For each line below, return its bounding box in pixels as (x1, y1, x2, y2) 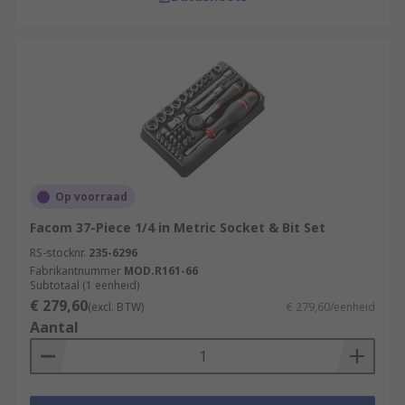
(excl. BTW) (88, 299, 144, 315)
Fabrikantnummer (30, 263, 121, 278)
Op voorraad (55, 189, 127, 204)
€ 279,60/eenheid (287, 299, 375, 315)
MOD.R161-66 (124, 263, 198, 278)
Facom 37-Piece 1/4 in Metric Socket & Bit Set (30, 219, 325, 236)
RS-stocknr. (30, 245, 86, 260)
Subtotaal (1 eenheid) (30, 278, 139, 293)
